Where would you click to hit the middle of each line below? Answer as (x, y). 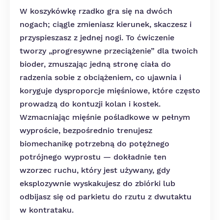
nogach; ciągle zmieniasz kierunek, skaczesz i (106, 24)
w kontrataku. (47, 210)
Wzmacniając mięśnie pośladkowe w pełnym (105, 117)
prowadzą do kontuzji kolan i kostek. (90, 104)
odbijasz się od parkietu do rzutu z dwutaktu (106, 197)
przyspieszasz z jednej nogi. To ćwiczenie (97, 38)
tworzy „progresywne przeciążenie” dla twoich (109, 51)
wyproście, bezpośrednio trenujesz (86, 130)
